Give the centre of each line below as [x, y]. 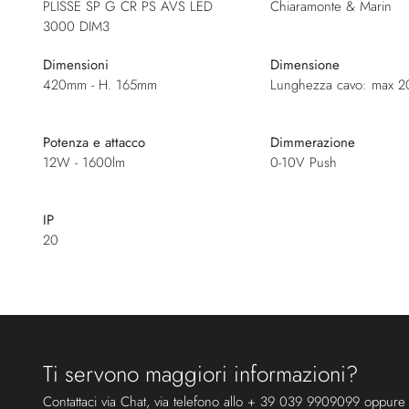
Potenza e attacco [94, 142]
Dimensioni [76, 64]
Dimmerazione [312, 142]
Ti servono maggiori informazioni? [201, 373]
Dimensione [304, 64]
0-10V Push [303, 162]
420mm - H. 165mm [100, 84]
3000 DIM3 [76, 26]
